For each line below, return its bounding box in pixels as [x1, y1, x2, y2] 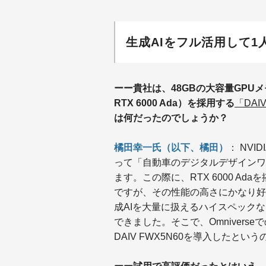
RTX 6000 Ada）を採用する [114, 97, 235, 108]
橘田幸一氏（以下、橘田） [114, 142, 228, 153]
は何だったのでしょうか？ [114, 112, 228, 123]
